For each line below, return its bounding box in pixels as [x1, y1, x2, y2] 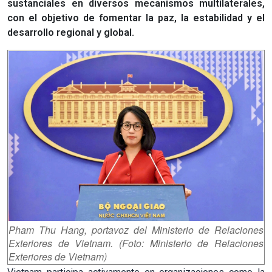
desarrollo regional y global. [7, 26, 134, 38]
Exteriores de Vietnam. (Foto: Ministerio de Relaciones [8, 236, 263, 250]
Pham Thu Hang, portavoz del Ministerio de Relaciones [8, 222, 263, 237]
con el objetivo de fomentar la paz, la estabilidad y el [7, 12, 265, 24]
